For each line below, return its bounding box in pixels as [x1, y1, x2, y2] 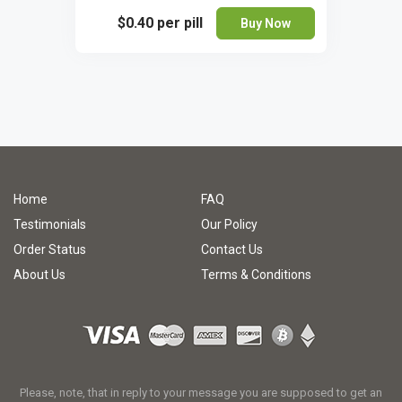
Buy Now [240, 15, 291, 31]
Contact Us [201, 242, 263, 257]
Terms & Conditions [201, 267, 311, 282]
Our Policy [201, 217, 258, 232]
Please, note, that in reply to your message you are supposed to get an [20, 386, 382, 399]
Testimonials [13, 217, 86, 232]
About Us [13, 267, 66, 282]
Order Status [13, 242, 86, 257]
